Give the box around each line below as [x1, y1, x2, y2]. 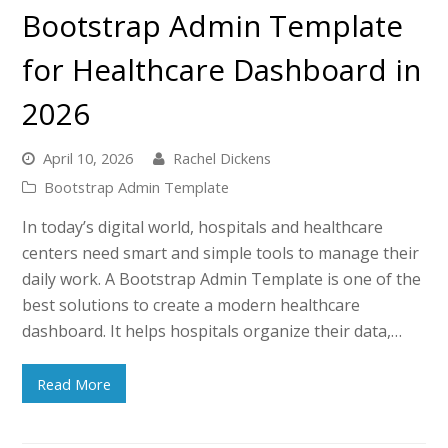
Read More [37, 373, 112, 394]
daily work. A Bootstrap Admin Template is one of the [22, 268, 422, 291]
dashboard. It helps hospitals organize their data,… [22, 320, 403, 343]
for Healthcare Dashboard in [22, 49, 422, 91]
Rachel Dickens [173, 148, 272, 169]
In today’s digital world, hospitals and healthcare [22, 216, 384, 239]
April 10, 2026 [43, 148, 134, 169]
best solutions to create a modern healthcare [22, 294, 361, 317]
